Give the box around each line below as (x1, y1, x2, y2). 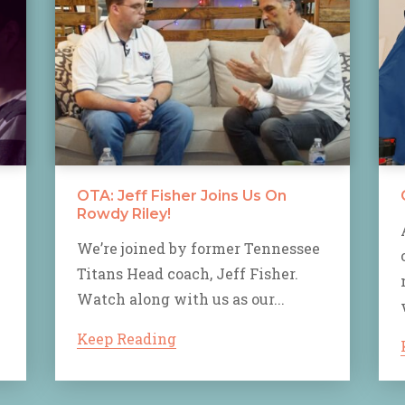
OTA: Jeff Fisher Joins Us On (77, 187, 287, 205)
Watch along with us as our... (77, 289, 285, 309)
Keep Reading (77, 329, 176, 349)
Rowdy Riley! (77, 205, 171, 223)
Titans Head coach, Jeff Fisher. (77, 264, 298, 284)
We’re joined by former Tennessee (77, 239, 320, 259)
